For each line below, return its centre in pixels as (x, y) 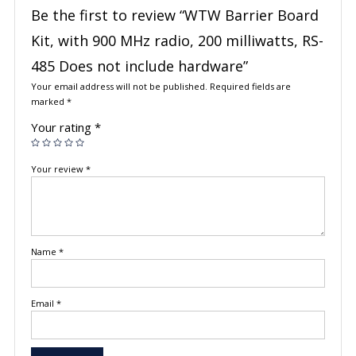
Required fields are (250, 87)
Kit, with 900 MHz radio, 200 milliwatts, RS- (177, 41)
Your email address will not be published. (119, 87)
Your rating (62, 128)
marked (48, 102)
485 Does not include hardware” (139, 66)
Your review (58, 169)
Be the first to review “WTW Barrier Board (174, 15)
